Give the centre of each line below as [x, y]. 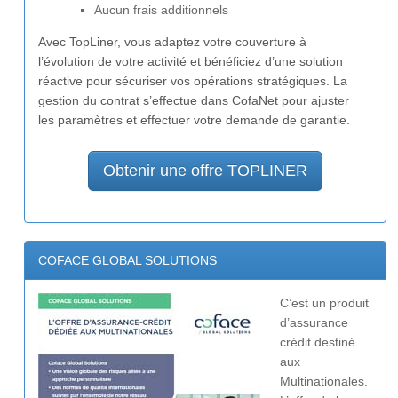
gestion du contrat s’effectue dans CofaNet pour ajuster [194, 101]
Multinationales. [324, 382]
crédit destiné [318, 342]
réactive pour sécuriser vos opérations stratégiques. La [193, 81]
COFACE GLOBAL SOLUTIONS [127, 261]
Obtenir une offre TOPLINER [205, 171]
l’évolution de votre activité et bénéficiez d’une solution [191, 62]
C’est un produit [324, 303]
